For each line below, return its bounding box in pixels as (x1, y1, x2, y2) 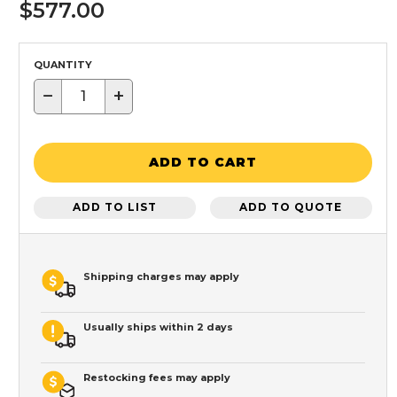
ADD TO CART (149, 154, 257, 171)
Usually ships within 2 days (83, 320, 233, 333)
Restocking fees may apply (83, 370, 230, 384)
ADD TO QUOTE (239, 200, 343, 214)
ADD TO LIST (73, 200, 158, 214)
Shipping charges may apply (83, 269, 239, 283)
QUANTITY (34, 58, 92, 71)
